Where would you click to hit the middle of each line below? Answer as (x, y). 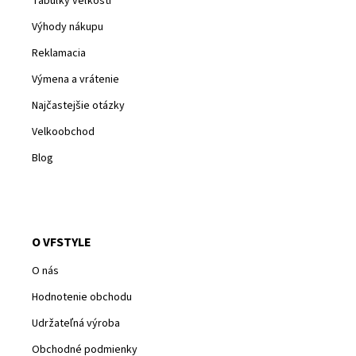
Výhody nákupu (68, 27)
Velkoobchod (63, 132)
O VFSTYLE (62, 243)
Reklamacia (59, 54)
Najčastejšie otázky (78, 106)
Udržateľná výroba (76, 324)
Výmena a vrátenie (75, 80)
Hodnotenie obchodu (82, 298)
